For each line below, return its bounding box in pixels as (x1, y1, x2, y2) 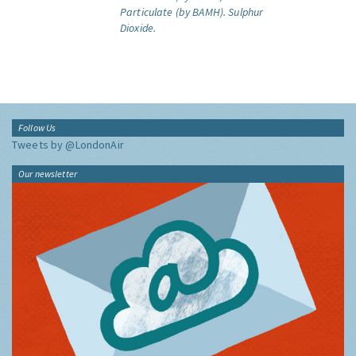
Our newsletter (18, 168, 77, 180)
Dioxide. (120, 21, 157, 35)
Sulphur (228, 5, 264, 19)
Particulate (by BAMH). (120, 5, 226, 19)
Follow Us (18, 122, 56, 133)
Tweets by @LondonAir (12, 137, 124, 152)
